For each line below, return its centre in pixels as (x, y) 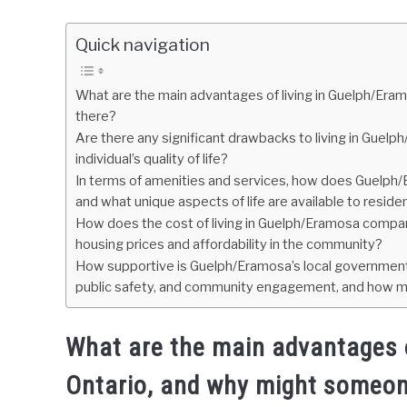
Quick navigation (143, 45)
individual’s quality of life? (152, 159)
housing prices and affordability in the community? (229, 244)
